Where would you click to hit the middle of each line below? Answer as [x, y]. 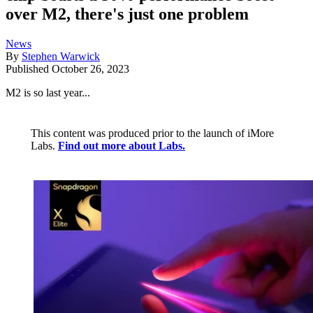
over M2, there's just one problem [127, 14]
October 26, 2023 [90, 69]
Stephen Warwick [61, 57]
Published [29, 69]
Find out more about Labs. [122, 146]
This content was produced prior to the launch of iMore [152, 133]
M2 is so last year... [48, 93]
